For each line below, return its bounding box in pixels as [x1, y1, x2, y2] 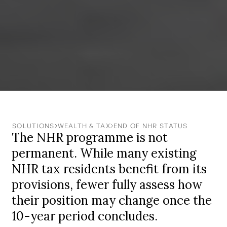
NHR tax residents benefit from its [12, 161, 207, 177]
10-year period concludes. [12, 208, 158, 224]
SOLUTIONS [12, 121, 55, 130]
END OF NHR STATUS [113, 122, 188, 130]
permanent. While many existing [12, 145, 197, 161]
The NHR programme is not [12, 129, 168, 145]
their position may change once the [12, 192, 212, 208]
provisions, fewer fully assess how [12, 176, 203, 193]
